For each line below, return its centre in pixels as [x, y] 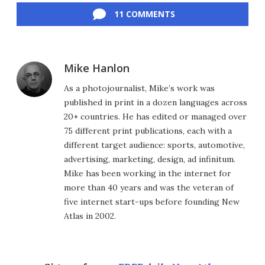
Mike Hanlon [97, 68]
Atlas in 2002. [90, 216]
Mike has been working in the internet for [148, 174]
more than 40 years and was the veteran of [149, 188]
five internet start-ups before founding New [152, 202]
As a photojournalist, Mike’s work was [139, 88]
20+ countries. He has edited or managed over [155, 117]
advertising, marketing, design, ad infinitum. [150, 159]
